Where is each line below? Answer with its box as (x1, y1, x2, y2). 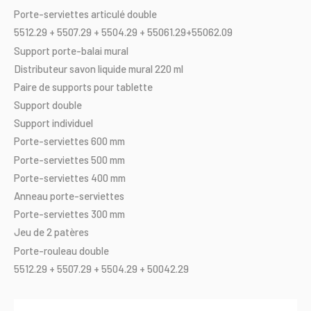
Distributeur (14, 62, 67, 75)
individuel (52, 117, 93, 130)
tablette (116, 80, 153, 93)
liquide (98, 62, 126, 75)
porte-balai (52, 44, 102, 57)
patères (54, 226, 89, 239)
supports (52, 80, 92, 93)
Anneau (14, 190, 48, 202)
